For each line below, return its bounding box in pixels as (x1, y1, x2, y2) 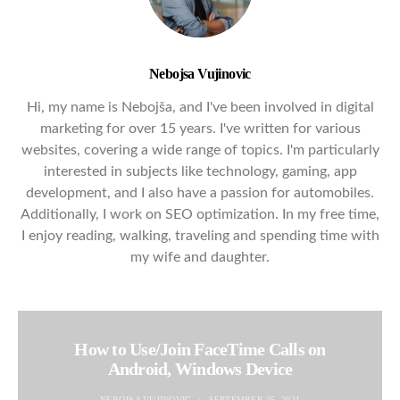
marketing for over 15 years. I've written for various (39, 121, 361, 136)
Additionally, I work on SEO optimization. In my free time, (21, 206, 379, 221)
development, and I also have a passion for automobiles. (26, 185, 374, 200)
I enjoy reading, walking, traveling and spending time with (21, 228, 379, 243)
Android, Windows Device (107, 358, 293, 379)
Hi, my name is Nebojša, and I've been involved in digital (26, 99, 374, 114)
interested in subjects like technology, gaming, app (43, 163, 357, 179)
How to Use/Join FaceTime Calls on (74, 338, 326, 359)
